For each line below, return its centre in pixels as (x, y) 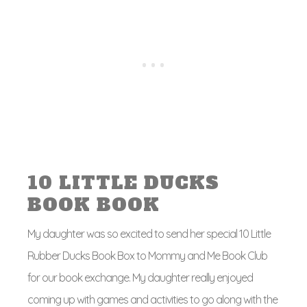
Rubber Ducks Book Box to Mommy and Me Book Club (147, 256)
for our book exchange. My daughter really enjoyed (140, 278)
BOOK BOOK (94, 205)
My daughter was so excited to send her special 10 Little (149, 234)
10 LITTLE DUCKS (123, 183)
